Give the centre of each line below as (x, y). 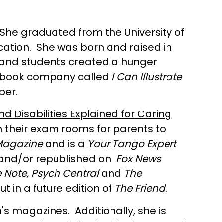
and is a (66, 144)
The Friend (140, 188)
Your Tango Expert (132, 144)
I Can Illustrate (147, 77)
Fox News (139, 159)
